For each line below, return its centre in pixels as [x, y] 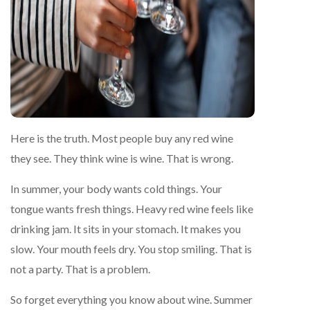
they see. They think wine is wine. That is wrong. [122, 158]
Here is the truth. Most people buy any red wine [122, 138]
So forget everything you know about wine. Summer [131, 299]
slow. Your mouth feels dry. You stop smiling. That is [131, 248]
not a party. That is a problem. [80, 268]
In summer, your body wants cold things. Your [116, 188]
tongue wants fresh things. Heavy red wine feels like [132, 208]
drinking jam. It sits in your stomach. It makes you [126, 228]
